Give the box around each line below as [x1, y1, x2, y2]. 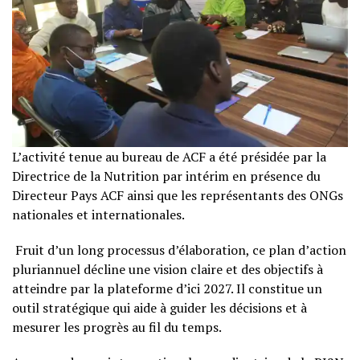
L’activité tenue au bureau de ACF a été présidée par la [12, 147, 326, 166]
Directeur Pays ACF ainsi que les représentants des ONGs [12, 186, 343, 204]
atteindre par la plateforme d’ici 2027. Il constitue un [12, 279, 322, 297]
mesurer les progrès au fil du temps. [12, 317, 222, 336]
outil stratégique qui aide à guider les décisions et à [12, 298, 307, 317]
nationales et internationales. [12, 205, 185, 223]
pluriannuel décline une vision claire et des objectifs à [12, 260, 323, 278]
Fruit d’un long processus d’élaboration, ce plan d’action [12, 240, 346, 259]
